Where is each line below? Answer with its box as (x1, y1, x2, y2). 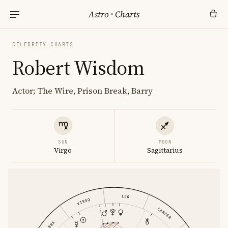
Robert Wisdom (12, 54, 145, 81)
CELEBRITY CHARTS (12, 41, 73, 48)
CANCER (156, 206, 173, 220)
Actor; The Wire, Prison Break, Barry (12, 85, 153, 96)
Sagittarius (147, 146, 183, 155)
